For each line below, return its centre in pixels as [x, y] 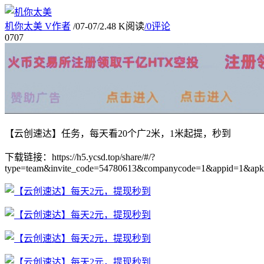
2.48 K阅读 [122, 26]
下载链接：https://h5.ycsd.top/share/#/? [80, 157]
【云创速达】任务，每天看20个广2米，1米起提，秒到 [118, 133]
